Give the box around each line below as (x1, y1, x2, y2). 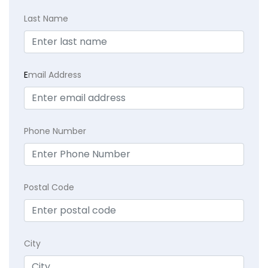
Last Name (24, 13, 68, 25)
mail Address (28, 69, 81, 81)
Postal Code (24, 181, 74, 194)
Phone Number (24, 125, 86, 138)
